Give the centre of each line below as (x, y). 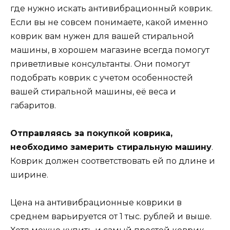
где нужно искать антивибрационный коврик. (111, 8)
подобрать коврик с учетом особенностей (102, 78)
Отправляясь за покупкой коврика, (91, 133)
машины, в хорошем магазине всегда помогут (110, 50)
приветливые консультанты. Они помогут (100, 64)
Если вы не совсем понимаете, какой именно (109, 22)
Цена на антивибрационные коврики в (96, 203)
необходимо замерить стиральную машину (111, 147)
